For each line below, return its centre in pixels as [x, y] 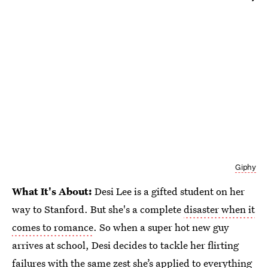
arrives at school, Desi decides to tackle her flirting [125, 245]
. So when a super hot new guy [161, 227]
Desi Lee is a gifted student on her [170, 191]
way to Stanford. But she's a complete [98, 209]
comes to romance [53, 227]
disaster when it [219, 209]
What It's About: [53, 191]
